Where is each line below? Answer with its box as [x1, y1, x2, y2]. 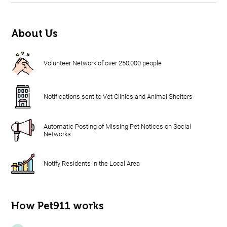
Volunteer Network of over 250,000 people [44, 59, 162, 67]
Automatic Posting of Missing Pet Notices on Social [44, 122, 191, 130]
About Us [11, 27, 57, 40]
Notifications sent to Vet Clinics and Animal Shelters [44, 93, 193, 101]
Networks [44, 130, 71, 138]
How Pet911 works [11, 199, 103, 212]
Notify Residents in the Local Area [44, 160, 140, 168]
